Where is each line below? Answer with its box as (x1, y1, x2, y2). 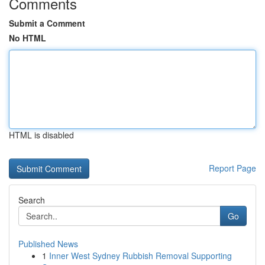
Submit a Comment (9, 17, 85, 29)
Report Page (209, 162, 256, 174)
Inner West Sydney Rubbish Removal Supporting (49, 250, 232, 261)
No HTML (9, 32, 46, 44)
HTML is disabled (9, 129, 74, 141)
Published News (18, 238, 78, 250)
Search (18, 194, 45, 206)
